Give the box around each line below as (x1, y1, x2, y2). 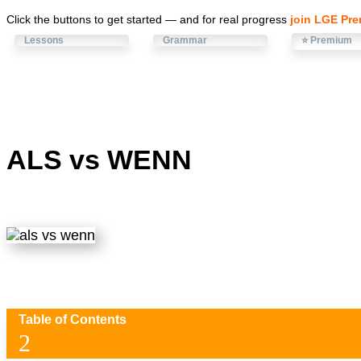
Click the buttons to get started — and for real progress (6, 13, 290, 26)
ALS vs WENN (6, 144, 192, 176)
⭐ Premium (301, 35, 352, 46)
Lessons (24, 35, 64, 46)
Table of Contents (19, 313, 127, 327)
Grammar (163, 35, 207, 46)
